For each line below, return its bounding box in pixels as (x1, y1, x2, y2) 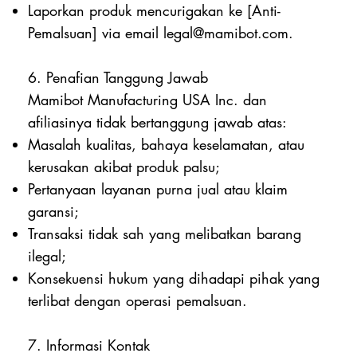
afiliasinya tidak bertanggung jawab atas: (28, 112, 288, 131)
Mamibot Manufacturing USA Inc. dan (28, 89, 268, 109)
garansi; (28, 201, 80, 221)
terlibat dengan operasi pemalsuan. (28, 290, 248, 310)
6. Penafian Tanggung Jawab (28, 67, 209, 87)
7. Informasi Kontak (28, 335, 151, 355)
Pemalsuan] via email (28, 22, 164, 42)
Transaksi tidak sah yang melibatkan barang (28, 223, 302, 243)
